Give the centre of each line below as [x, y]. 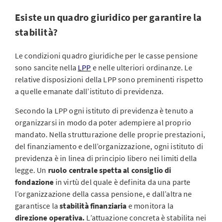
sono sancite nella [47, 67]
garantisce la [37, 206]
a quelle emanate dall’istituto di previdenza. [89, 91]
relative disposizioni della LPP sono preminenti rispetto [109, 79]
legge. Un [31, 170]
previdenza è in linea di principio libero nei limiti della [106, 158]
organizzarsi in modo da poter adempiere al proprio [103, 122]
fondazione [35, 182]
